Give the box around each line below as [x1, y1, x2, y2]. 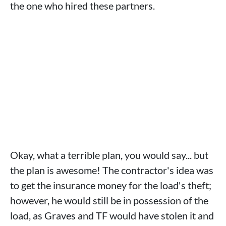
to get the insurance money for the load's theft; [10, 179, 211, 192]
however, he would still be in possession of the [10, 194, 208, 207]
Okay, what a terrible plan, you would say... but [10, 149, 208, 161]
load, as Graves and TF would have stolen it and [10, 209, 214, 222]
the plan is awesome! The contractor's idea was [10, 164, 213, 177]
